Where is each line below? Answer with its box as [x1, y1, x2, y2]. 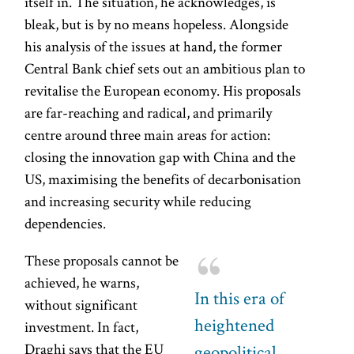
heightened [194, 312, 275, 337]
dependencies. [24, 213, 107, 233]
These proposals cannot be [24, 250, 179, 270]
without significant [24, 294, 138, 314]
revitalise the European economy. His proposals [24, 80, 302, 100]
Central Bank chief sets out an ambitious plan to [24, 58, 306, 78]
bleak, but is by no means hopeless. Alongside [24, 13, 289, 34]
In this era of [194, 285, 285, 310]
